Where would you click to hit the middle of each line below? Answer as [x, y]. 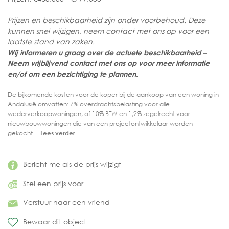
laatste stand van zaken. [51, 42]
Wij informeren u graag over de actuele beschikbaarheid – [107, 53]
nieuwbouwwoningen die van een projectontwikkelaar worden [100, 124]
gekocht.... [24, 133]
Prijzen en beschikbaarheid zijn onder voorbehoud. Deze [107, 20]
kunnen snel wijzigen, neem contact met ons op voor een [108, 31]
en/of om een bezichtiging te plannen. [73, 74]
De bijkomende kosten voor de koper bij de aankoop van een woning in [113, 95]
